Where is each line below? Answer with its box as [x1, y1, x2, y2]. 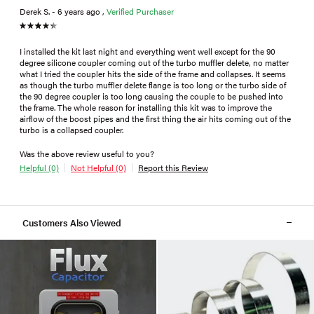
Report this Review [138, 161, 208, 174]
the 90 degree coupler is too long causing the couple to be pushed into [20, 89, 283, 102]
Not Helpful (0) [71, 161, 126, 174]
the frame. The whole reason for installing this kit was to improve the [20, 100, 272, 114]
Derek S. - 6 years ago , [20, 4, 107, 18]
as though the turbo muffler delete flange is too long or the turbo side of [20, 78, 286, 91]
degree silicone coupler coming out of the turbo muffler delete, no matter [20, 55, 289, 69]
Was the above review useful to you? [20, 146, 154, 160]
